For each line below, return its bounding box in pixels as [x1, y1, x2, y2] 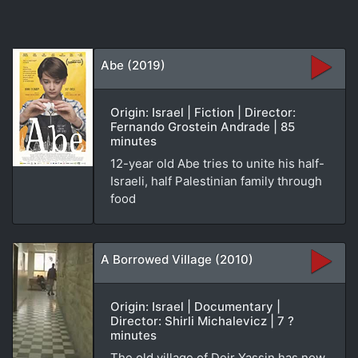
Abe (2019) [101, 57, 165, 73]
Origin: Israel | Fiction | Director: [110, 104, 296, 120]
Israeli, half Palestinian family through [110, 173, 322, 189]
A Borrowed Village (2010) [101, 251, 253, 267]
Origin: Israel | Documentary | [110, 298, 280, 314]
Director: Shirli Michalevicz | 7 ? [110, 312, 294, 328]
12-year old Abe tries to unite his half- [110, 155, 324, 171]
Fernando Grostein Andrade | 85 [110, 118, 295, 134]
